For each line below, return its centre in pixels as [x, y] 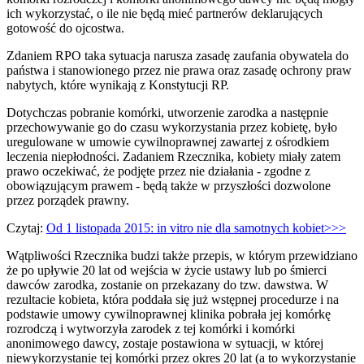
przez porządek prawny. [68, 201]
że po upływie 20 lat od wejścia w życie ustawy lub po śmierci [167, 271]
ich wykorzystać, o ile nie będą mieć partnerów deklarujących [165, 14]
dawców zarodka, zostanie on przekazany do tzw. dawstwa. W [167, 285]
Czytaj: [26, 228]
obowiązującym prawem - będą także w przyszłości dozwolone [169, 186]
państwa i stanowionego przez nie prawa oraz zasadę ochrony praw [179, 71]
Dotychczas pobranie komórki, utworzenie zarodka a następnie [167, 113]
